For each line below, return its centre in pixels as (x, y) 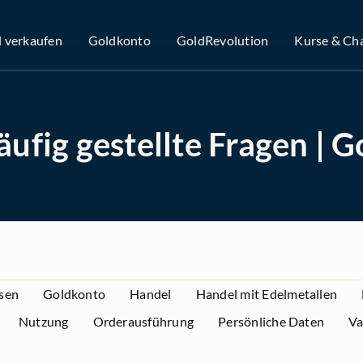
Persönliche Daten (271, 321)
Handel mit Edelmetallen (267, 294)
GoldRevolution (222, 40)
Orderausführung (143, 321)
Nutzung (43, 321)
